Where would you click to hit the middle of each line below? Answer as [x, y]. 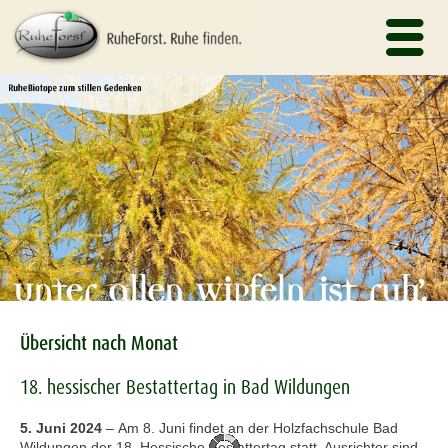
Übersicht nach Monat [99, 343]
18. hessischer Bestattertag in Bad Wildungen [185, 387]
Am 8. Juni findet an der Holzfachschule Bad [258, 428]
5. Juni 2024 [61, 428]
